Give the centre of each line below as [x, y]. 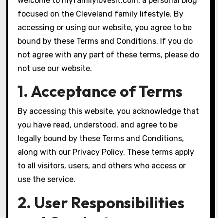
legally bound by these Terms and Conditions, [100, 138]
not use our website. [54, 68]
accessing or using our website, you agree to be [104, 27]
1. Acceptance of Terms [100, 91]
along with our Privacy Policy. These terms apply [106, 152]
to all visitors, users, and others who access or [101, 165]
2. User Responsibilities [101, 202]
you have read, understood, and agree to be [97, 125]
